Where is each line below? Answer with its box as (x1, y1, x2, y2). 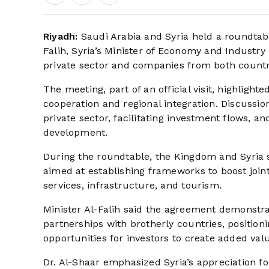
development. (43, 127, 108, 138)
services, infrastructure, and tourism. (43, 180, 222, 191)
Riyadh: (43, 31, 78, 42)
